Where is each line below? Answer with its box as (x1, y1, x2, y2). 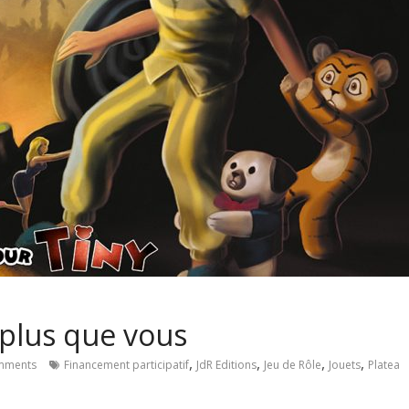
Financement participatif (64, 357, 189, 372)
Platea (368, 357, 400, 372)
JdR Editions (196, 357, 257, 372)
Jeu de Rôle (264, 357, 321, 372)
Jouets (329, 357, 361, 372)
